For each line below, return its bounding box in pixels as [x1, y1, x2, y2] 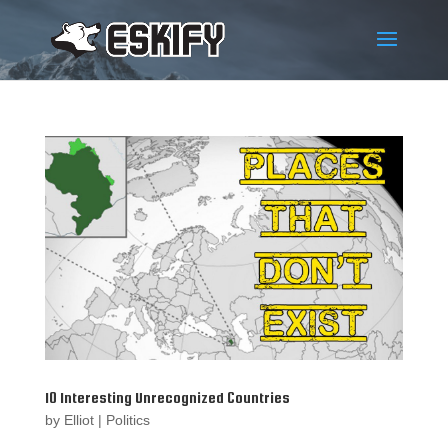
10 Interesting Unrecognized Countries [44, 389, 290, 406]
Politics [105, 412, 150, 428]
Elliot [63, 412, 94, 428]
